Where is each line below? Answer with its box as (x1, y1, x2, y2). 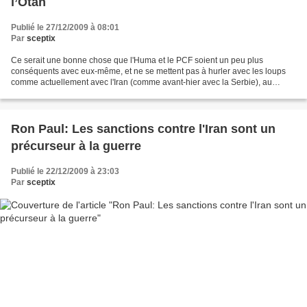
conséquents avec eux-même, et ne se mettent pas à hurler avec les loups (11, 66, 286, 77)
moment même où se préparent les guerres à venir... (11, 88, 204, 99)
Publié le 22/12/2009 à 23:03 (11, 167, 119, 177)
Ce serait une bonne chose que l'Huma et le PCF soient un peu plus (11, 56, 263, 66)
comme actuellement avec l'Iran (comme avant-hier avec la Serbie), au (11, 77, 272, 88)
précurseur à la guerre (11, 139, 141, 153)
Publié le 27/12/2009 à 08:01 (11, 23, 119, 33)
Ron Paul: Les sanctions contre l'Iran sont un (11, 122, 275, 136)
